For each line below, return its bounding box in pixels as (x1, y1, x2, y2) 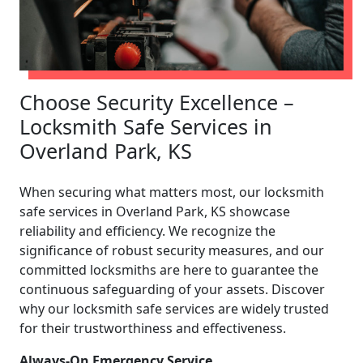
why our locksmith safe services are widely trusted (19, 299, 329, 318)
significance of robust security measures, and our (19, 241, 324, 259)
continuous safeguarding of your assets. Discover (19, 280, 325, 298)
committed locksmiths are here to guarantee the (19, 260, 318, 279)
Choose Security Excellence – (19, 88, 294, 116)
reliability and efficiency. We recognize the (19, 221, 275, 240)
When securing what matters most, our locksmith (19, 182, 324, 201)
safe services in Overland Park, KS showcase (19, 202, 290, 220)
